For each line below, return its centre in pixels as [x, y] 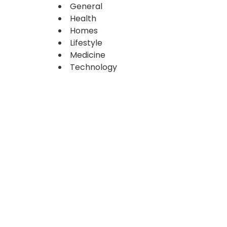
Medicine [88, 55]
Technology [94, 67]
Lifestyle [86, 43]
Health [83, 18]
